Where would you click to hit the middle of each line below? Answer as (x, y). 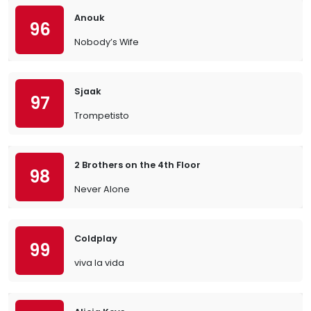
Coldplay (96, 238)
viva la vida (99, 263)
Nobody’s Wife (107, 42)
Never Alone (102, 189)
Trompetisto (102, 116)
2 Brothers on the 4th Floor (137, 165)
